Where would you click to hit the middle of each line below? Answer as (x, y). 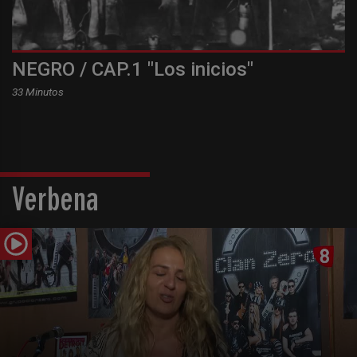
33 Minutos (38, 91)
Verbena (55, 203)
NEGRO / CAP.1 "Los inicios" (133, 69)
